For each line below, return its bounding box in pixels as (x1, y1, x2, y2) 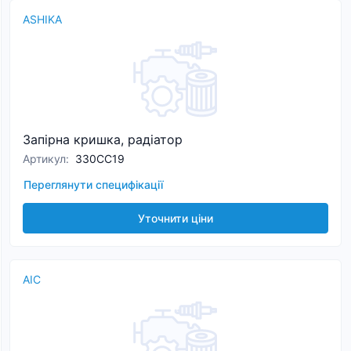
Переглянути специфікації (24, 178, 163, 191)
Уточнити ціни (138, 212, 213, 225)
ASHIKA (23, 13, 62, 26)
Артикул (23, 152, 66, 165)
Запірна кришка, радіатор (23, 132, 183, 147)
